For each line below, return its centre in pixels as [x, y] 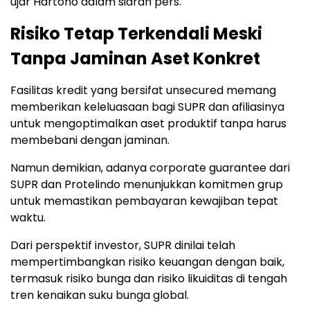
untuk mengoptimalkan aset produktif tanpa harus [148, 123]
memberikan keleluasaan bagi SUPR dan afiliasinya [147, 107]
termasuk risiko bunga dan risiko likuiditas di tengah [149, 278]
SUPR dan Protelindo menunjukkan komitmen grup [147, 184]
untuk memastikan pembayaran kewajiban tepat [144, 201]
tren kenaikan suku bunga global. [100, 295]
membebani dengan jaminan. [90, 140]
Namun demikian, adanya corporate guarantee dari [150, 167]
